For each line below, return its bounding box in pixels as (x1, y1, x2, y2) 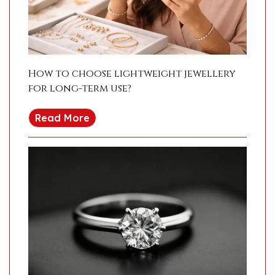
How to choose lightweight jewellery (28, 67, 236, 81)
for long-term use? (28, 82, 131, 96)
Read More (35, 112, 90, 125)
